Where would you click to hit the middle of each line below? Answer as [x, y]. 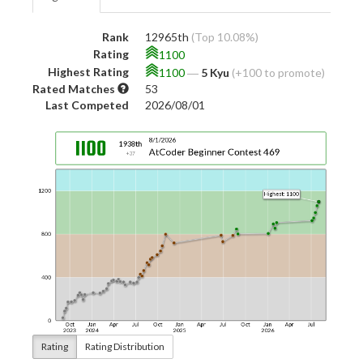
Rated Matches [75, 88]
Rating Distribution [125, 346]
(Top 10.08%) [225, 36]
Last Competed [87, 105]
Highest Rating [88, 71]
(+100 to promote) [278, 72]
